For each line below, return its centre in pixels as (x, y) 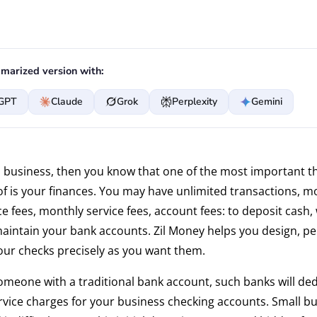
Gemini (266, 101)
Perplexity (194, 101)
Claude (67, 101)
